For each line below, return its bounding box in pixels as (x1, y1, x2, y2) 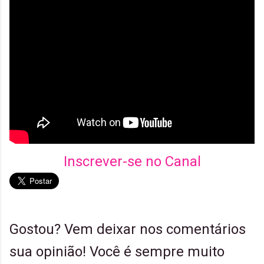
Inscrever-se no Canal (63, 153, 201, 170)
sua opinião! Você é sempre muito (9, 243, 225, 260)
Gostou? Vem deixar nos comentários (9, 220, 246, 237)
